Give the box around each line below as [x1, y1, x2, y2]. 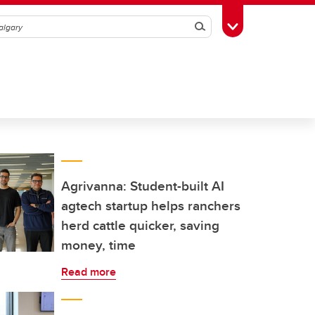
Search [189, 13, 249, 41]
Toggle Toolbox [232, 18, 304, 33]
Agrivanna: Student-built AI [61, 176, 224, 195]
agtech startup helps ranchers [61, 195, 240, 215]
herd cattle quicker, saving [61, 215, 219, 235]
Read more [61, 264, 116, 280]
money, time [61, 235, 136, 255]
